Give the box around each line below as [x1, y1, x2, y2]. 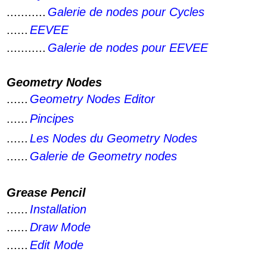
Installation [30, 203, 86, 216]
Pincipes [30, 112, 74, 125]
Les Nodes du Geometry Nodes [30, 132, 197, 145]
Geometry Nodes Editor [30, 92, 155, 105]
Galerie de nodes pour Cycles [48, 5, 204, 18]
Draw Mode [30, 221, 91, 234]
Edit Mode [30, 238, 83, 252]
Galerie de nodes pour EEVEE [48, 41, 208, 54]
